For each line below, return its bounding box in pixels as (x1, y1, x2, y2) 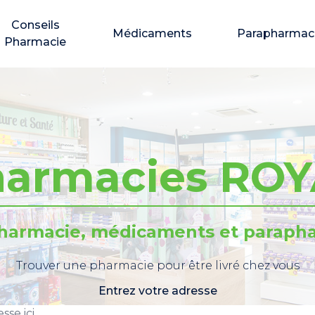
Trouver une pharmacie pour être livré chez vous (15, 259, 300, 272)
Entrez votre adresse (98, 284, 217, 297)
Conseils (11, 18, 60, 32)
